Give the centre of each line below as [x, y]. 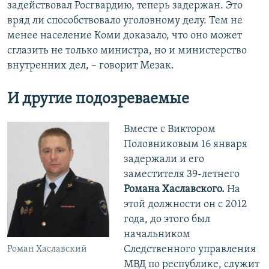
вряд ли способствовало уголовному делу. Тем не [125, 21]
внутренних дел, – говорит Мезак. [91, 66]
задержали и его [164, 160]
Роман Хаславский [47, 249]
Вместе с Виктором [169, 130]
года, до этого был [167, 220]
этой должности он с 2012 [185, 205]
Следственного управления [189, 250]
